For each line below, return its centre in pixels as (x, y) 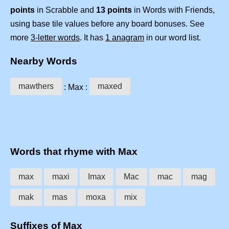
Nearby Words (44, 61)
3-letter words (55, 38)
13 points (114, 10)
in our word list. (173, 38)
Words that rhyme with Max (74, 152)
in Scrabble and (65, 10)
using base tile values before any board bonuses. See (107, 24)
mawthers (36, 86)
